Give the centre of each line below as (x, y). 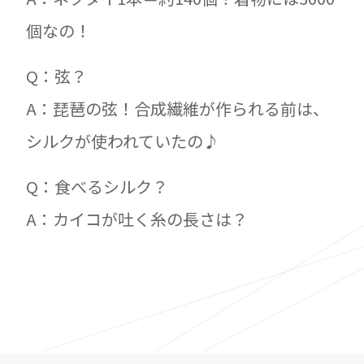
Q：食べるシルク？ (97, 186)
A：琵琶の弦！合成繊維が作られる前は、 (178, 108)
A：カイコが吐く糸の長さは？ (137, 219)
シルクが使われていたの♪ (123, 141)
